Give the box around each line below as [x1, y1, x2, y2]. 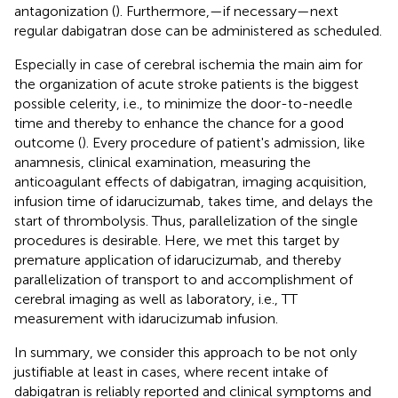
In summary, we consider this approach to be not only [14, 343, 357, 361]
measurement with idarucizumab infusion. [14, 309, 278, 327]
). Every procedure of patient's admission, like [82, 133, 365, 151]
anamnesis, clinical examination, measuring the [14, 153, 311, 171]
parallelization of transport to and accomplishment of [14, 270, 353, 288]
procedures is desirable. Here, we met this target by [14, 231, 339, 249]
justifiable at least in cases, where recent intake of [14, 362, 328, 380]
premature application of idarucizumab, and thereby [14, 251, 341, 268]
